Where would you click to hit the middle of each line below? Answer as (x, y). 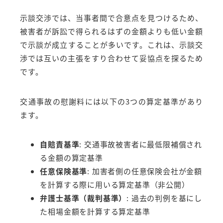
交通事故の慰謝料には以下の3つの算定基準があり (111, 101)
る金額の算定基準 (71, 158)
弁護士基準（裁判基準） (83, 198)
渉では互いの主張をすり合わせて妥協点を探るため (111, 58)
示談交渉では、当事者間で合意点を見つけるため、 (111, 18)
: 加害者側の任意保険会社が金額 (145, 171)
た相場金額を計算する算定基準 (95, 212)
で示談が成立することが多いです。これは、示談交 (111, 45)
